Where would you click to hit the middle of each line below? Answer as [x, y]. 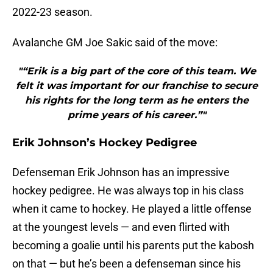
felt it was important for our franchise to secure [136, 86]
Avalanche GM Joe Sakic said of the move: [115, 43]
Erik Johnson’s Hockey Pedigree [105, 143]
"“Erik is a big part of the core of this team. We [136, 71]
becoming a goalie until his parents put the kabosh [133, 246]
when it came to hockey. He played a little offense [132, 209]
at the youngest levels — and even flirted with [121, 227]
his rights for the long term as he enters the [136, 101]
